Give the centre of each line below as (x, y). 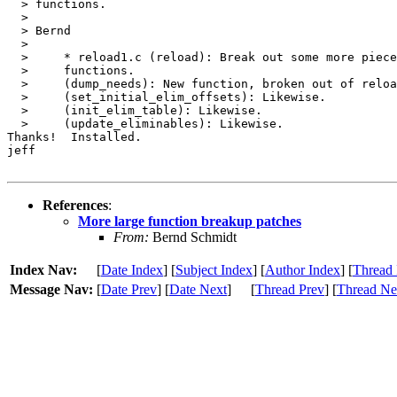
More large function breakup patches (190, 221)
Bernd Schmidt (193, 237)
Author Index (303, 269)
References (75, 205)
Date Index (132, 269)
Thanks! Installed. (74, 136)
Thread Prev (290, 289)
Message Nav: (51, 289)
